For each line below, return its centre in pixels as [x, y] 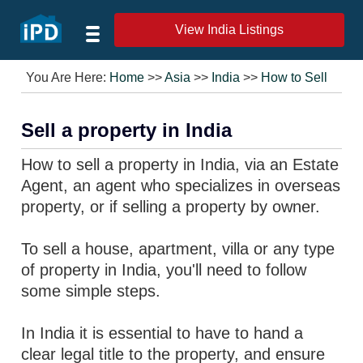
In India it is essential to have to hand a [162, 333]
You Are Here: [68, 77]
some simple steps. [91, 291]
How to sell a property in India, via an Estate [180, 164]
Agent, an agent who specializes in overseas [181, 186]
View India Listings [229, 30]
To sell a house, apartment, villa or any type [178, 249]
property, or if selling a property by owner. [171, 207]
